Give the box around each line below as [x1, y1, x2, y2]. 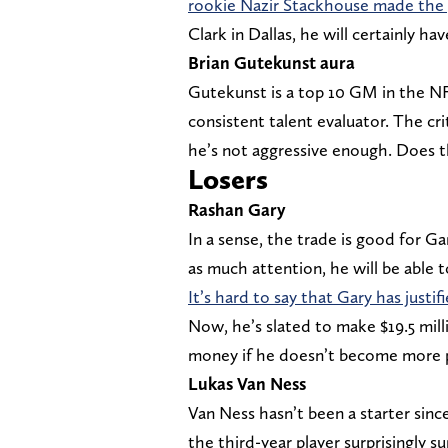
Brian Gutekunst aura [188, 52, 355, 74]
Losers [188, 162, 268, 197]
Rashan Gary [188, 199, 286, 221]
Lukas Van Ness [188, 373, 306, 395]
